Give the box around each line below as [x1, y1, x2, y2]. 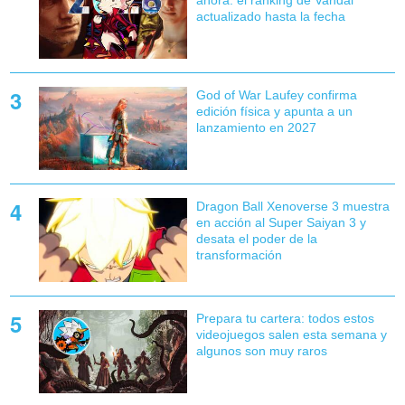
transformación [195, 248, 282, 263]
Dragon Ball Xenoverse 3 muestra [195, 199, 390, 214]
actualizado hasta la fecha [195, 9, 345, 24]
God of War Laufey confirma [195, 88, 357, 103]
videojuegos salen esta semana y [195, 326, 387, 342]
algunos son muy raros [195, 343, 327, 358]
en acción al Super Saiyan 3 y [195, 215, 366, 231]
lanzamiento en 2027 [195, 120, 316, 136]
